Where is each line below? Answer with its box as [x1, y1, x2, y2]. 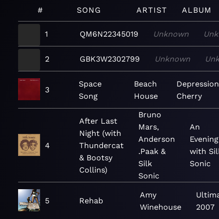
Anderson [138, 134, 175, 144]
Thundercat [79, 140, 124, 150]
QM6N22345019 [79, 29, 138, 39]
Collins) [79, 165, 108, 175]
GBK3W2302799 [79, 54, 140, 64]
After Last [79, 116, 117, 126]
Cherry [176, 91, 202, 101]
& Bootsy [79, 153, 112, 162]
